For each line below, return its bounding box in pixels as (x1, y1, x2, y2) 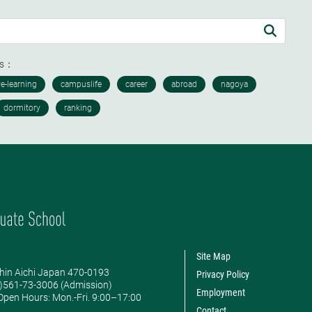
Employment (196, 286, 245, 298)
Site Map (196, 250, 231, 262)
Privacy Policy (196, 268, 249, 280)
